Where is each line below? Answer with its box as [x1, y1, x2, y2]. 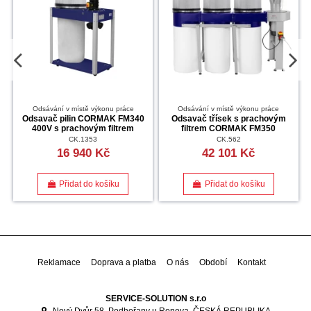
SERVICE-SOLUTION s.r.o [105, 293, 206, 303]
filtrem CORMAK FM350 [181, 124, 276, 134]
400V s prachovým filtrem [32, 124, 135, 134]
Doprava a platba [90, 257, 156, 267]
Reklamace [37, 257, 81, 267]
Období [199, 257, 227, 267]
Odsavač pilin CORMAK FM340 [22, 114, 144, 124]
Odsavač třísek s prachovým [171, 114, 286, 124]
